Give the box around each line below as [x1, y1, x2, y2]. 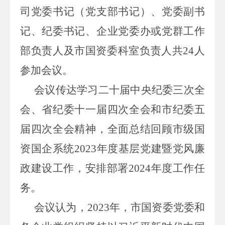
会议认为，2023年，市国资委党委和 [34, 201, 205, 213]
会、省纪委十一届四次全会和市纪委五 [20, 103, 205, 116]
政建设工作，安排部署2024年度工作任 [20, 162, 205, 174]
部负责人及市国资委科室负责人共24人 [20, 44, 205, 57]
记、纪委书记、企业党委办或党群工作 [20, 25, 205, 37]
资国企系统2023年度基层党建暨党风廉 [20, 142, 205, 155]
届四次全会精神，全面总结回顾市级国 [20, 123, 205, 135]
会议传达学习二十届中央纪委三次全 [34, 83, 205, 96]
